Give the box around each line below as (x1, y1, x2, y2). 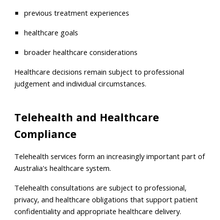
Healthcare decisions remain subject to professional (14, 67, 185, 77)
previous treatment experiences (24, 8, 130, 18)
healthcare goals (24, 27, 79, 37)
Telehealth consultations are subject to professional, (14, 183, 187, 192)
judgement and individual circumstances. (14, 79, 147, 88)
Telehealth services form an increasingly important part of (14, 151, 205, 161)
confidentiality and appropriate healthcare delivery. (14, 206, 182, 216)
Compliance (14, 127, 77, 141)
